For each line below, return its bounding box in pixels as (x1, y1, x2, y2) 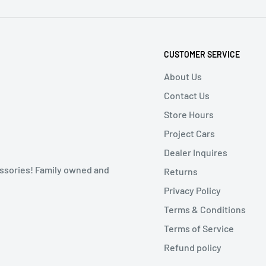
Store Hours (164, 108, 214, 120)
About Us (164, 70, 202, 82)
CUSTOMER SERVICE (164, 49, 240, 59)
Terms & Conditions (164, 203, 246, 215)
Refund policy (164, 241, 221, 253)
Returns (164, 165, 198, 177)
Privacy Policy (164, 184, 221, 196)
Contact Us (164, 89, 210, 101)
